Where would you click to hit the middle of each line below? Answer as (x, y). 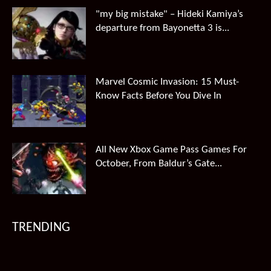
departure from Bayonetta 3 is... (163, 28)
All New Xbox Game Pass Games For (171, 149)
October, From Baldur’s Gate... (159, 163)
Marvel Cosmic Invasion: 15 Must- (168, 82)
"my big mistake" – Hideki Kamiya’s (170, 15)
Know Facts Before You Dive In (159, 96)
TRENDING (41, 228)
